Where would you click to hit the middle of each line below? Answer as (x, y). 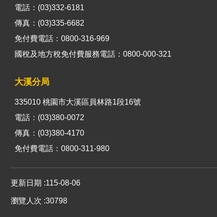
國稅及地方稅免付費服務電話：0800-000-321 (93, 54)
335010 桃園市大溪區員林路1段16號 (78, 102)
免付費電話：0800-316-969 (62, 38)
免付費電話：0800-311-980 (62, 148)
